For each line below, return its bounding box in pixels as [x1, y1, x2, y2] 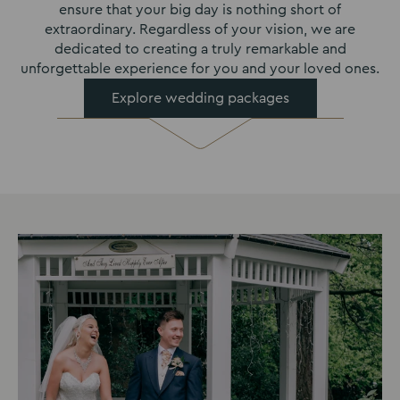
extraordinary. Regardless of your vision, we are [45, 22, 355, 37]
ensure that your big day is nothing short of [59, 3, 341, 18]
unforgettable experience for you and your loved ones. [21, 62, 379, 77]
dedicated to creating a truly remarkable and [54, 42, 346, 57]
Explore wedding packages [111, 91, 289, 106]
